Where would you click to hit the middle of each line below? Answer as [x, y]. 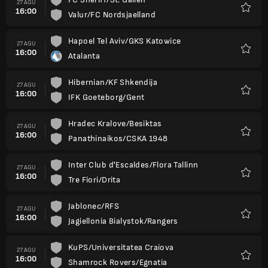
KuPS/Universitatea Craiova [121, 247]
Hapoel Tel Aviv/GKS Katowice [125, 41]
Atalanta [84, 56]
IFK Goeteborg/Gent [106, 97]
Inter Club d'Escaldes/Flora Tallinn [133, 165]
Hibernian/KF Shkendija [113, 82]
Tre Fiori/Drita [95, 180]
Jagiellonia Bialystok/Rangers [123, 221]
